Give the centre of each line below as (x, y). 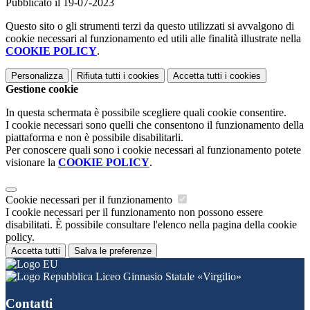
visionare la (32, 163)
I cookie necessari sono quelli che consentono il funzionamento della (155, 125)
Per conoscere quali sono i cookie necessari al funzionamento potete (153, 150)
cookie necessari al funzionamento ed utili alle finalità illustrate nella (153, 39)
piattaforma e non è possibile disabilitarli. (94, 138)
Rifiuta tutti (99, 76)
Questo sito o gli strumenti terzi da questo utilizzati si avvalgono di (150, 26)
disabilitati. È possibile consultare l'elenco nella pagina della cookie (151, 225)
